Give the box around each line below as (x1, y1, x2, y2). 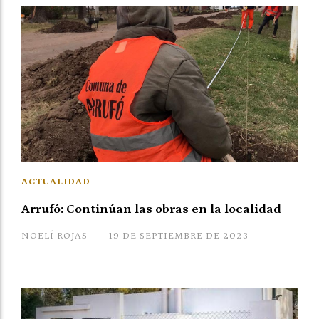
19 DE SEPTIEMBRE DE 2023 (109, 230, 249, 241)
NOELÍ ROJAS (21, 230, 88, 241)
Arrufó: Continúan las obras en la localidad (21, 202, 281, 216)
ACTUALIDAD (21, 176, 90, 187)
